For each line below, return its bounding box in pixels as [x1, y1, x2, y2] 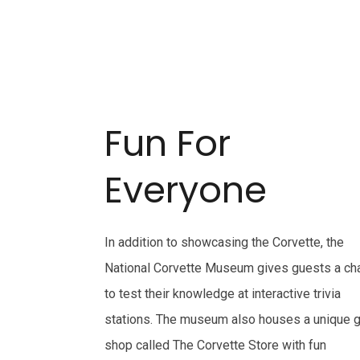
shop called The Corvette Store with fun [104, 337, 326, 354]
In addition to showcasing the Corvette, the [104, 235, 344, 251]
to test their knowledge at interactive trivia [104, 286, 341, 302]
